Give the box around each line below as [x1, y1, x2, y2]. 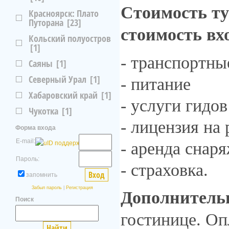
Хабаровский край [29, 89, 98, 101]
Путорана [29, 16, 63, 29]
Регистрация [65, 185, 93, 190]
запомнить [26, 171, 57, 178]
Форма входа [15, 124, 56, 131]
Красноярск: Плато [29, 7, 99, 19]
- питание [121, 75, 191, 94]
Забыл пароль [31, 185, 62, 190]
